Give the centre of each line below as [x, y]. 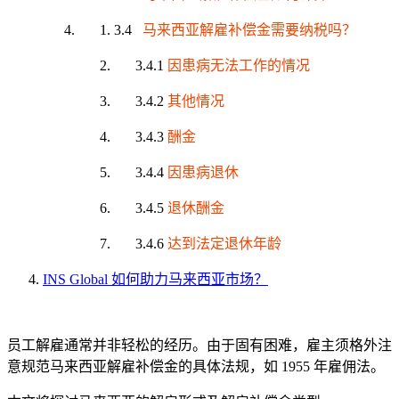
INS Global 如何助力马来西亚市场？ [155, 279]
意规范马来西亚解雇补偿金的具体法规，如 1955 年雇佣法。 [196, 366]
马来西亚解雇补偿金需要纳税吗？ [246, 29]
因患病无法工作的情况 [239, 65]
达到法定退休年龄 [224, 243]
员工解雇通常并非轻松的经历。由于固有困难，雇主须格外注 [199, 345]
